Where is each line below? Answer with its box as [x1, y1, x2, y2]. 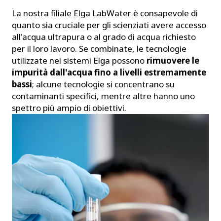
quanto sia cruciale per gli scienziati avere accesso [12, 19, 206, 31]
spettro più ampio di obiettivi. [12, 102, 126, 113]
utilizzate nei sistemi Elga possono [12, 55, 147, 66]
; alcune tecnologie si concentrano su [32, 78, 175, 90]
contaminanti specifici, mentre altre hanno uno [12, 90, 195, 102]
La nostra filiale [12, 7, 74, 19]
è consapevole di [131, 7, 198, 19]
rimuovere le [147, 55, 199, 66]
